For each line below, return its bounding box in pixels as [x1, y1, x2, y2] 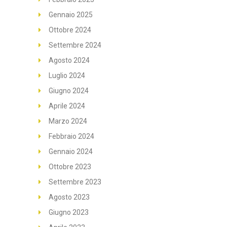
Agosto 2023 [49, 193, 90, 201]
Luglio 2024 [49, 71, 85, 80]
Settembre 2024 [49, 41, 101, 49]
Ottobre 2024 [49, 25, 91, 34]
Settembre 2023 [49, 177, 101, 186]
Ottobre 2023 [49, 162, 91, 171]
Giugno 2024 [49, 86, 89, 95]
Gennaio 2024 [49, 147, 93, 156]
